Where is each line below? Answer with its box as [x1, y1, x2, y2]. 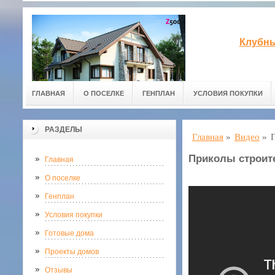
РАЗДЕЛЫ [45, 125, 82, 134]
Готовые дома [45, 229, 94, 238]
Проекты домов [45, 247, 99, 256]
